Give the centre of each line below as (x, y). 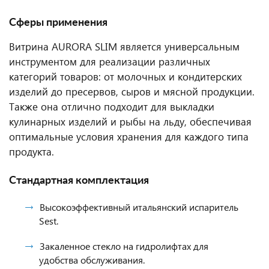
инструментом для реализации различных (110, 62)
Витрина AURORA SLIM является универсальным (124, 47)
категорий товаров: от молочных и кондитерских (125, 77)
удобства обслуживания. (92, 260)
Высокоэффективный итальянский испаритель (139, 207)
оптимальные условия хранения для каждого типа (129, 137)
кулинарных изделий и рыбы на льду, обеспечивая (130, 122)
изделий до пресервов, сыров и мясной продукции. (132, 92)
